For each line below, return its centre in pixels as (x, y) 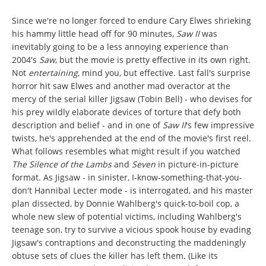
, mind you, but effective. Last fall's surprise (164, 73)
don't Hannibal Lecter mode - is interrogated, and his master (132, 191)
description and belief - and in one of (87, 125)
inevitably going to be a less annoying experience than (120, 47)
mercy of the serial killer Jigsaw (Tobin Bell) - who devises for (132, 99)
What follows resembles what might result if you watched (126, 151)
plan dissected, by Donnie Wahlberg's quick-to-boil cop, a (126, 204)
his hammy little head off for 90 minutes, (94, 34)
